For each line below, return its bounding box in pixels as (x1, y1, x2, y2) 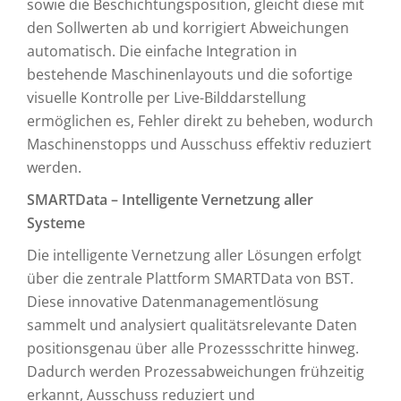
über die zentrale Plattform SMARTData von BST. (27, 269, 354, 288)
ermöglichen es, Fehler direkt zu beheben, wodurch (27, 111, 373, 131)
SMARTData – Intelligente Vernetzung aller (27, 190, 313, 209)
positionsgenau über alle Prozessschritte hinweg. (27, 338, 359, 358)
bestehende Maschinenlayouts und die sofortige (27, 64, 353, 84)
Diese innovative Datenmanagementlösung (27, 292, 319, 311)
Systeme (27, 213, 85, 233)
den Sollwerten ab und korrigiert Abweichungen (27, 18, 349, 38)
